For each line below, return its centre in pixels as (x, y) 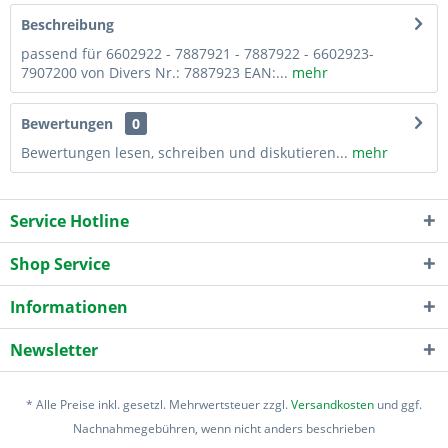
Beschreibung (67, 24)
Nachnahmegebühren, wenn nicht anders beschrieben (224, 428)
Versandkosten (332, 404)
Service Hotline (69, 220)
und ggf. (398, 404)
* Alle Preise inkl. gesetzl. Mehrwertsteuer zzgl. (158, 404)
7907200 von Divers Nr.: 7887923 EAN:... (154, 72)
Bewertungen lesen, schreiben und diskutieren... (184, 152)
